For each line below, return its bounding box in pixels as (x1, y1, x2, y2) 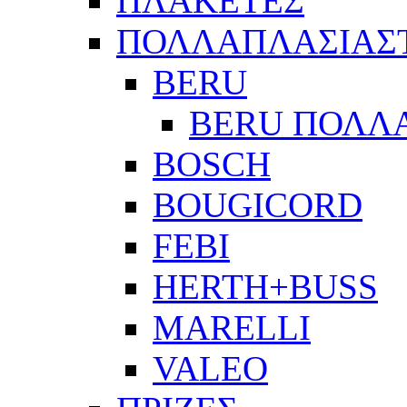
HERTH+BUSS (153, 267, 378, 307)
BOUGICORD (153, 185, 362, 225)
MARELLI (153, 308, 311, 348)
